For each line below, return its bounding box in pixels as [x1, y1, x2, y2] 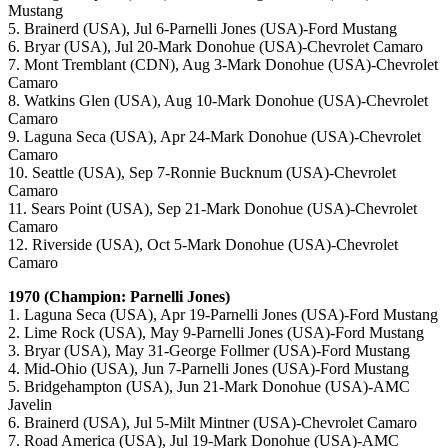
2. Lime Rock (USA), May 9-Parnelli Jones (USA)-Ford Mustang [8, 324, 424, 342]
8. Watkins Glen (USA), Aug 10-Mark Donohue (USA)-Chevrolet [8, 92, 428, 110]
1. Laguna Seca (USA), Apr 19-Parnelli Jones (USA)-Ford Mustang [8, 306, 438, 324]
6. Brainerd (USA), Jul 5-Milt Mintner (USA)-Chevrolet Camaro [8, 414, 417, 432]
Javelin [8, 396, 52, 414]
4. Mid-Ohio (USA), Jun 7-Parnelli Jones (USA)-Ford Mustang [8, 360, 409, 378]
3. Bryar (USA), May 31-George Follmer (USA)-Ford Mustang [8, 342, 410, 360]
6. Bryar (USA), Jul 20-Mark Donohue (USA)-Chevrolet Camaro [8, 38, 423, 56]
